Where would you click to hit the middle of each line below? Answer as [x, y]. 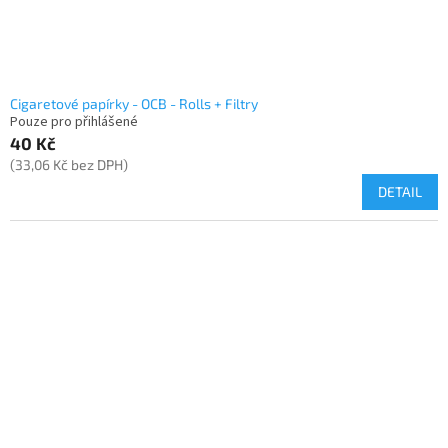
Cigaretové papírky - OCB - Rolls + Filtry [134, 104]
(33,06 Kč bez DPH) [69, 165]
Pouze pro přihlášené [74, 122]
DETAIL [400, 192]
